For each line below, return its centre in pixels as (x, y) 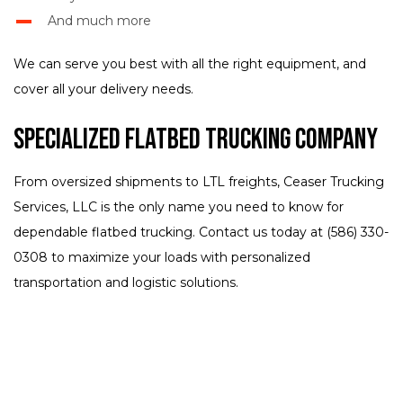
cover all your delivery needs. (103, 90)
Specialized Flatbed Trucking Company (196, 140)
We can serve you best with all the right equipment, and (190, 64)
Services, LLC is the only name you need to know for (179, 207)
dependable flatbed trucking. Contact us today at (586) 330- (201, 233)
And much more (99, 21)
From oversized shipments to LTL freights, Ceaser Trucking (199, 182)
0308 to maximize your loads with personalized (162, 258)
